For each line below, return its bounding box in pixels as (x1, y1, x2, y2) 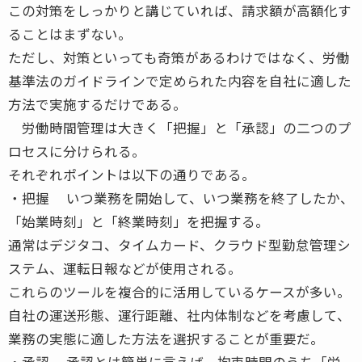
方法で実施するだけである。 (8, 94, 187, 114)
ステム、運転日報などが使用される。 (8, 258, 242, 278)
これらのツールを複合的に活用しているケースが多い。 (8, 281, 351, 301)
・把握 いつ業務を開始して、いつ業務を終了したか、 (8, 187, 354, 208)
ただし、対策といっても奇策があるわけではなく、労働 (8, 47, 350, 67)
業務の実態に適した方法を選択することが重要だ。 (8, 328, 324, 348)
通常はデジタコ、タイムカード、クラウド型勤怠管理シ (8, 234, 351, 255)
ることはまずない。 (8, 23, 132, 44)
